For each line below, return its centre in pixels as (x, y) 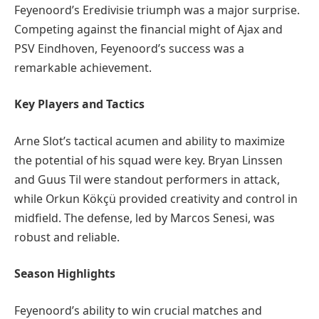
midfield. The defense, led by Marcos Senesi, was (145, 218)
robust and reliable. (67, 237)
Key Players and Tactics (79, 104)
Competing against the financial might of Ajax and (148, 29)
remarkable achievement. (83, 67)
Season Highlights (65, 274)
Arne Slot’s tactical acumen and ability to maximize (150, 141)
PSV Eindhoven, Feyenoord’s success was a (129, 48)
